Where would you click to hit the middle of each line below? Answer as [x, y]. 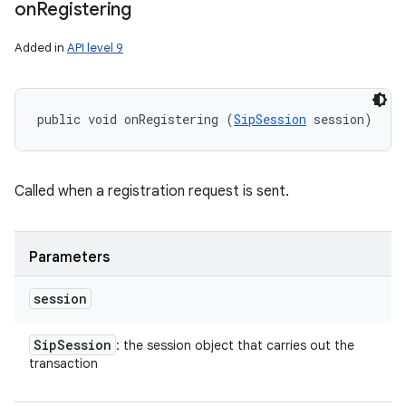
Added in [41, 48]
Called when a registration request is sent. [152, 191]
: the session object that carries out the [235, 345]
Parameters [69, 257]
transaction [63, 363]
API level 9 [95, 48]
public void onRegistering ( [135, 119]
